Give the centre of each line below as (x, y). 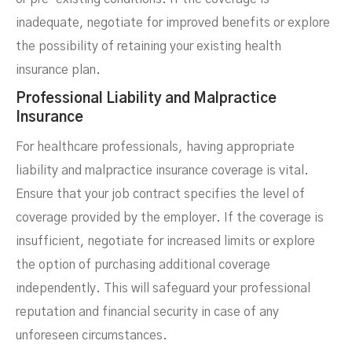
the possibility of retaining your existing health (148, 46)
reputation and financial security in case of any (147, 312)
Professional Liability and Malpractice (146, 99)
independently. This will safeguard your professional (163, 288)
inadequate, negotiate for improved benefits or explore (173, 23)
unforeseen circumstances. (92, 335)
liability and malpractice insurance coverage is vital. (162, 170)
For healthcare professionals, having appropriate (155, 147)
